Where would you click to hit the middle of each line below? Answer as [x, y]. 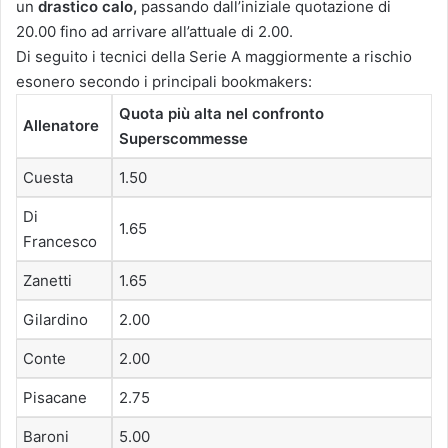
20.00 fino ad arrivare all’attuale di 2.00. [154, 32]
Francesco [60, 242]
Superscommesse [183, 139]
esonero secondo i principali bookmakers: [164, 82]
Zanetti [47, 281]
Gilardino [55, 320]
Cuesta [48, 178]
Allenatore [61, 126]
